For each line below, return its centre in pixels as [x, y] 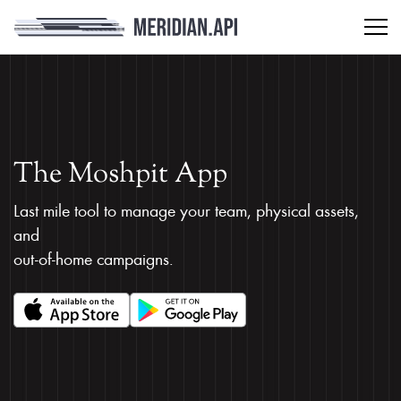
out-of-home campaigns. [94, 258]
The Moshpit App [120, 175]
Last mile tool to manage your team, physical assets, [186, 210]
